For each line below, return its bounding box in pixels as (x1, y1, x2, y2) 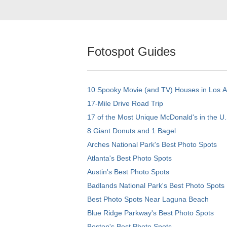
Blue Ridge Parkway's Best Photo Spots (87, 208, 214, 217)
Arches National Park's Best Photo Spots (87, 140, 217, 148)
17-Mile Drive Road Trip (87, 99, 163, 107)
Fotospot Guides (87, 44, 176, 58)
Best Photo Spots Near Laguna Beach (87, 195, 209, 203)
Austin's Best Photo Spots (87, 167, 169, 176)
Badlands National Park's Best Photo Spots (87, 181, 224, 190)
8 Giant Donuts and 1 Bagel (87, 126, 176, 135)
